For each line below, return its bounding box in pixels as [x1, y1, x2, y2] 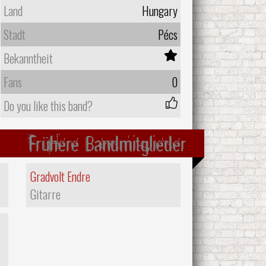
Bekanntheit [3, 49, 53, 67]
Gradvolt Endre [30, 167, 90, 185]
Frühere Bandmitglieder [28, 129, 186, 157]
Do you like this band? [3, 96, 93, 115]
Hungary [141, 1, 178, 20]
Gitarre [30, 185, 61, 203]
